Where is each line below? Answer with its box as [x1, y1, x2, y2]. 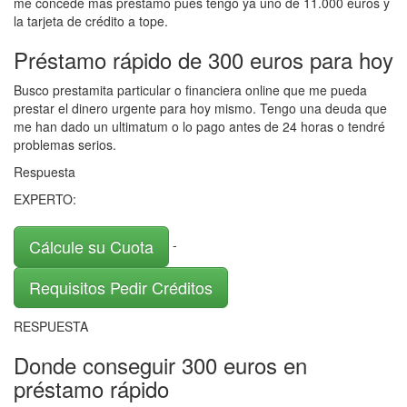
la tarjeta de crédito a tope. [14, 12, 168, 30]
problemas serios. [14, 135, 116, 154]
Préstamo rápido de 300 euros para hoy [14, 44, 393, 75]
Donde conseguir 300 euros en [14, 349, 307, 381]
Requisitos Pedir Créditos [29, 275, 213, 299]
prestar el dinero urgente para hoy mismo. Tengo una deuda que [14, 99, 387, 117]
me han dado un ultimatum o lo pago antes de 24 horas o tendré [14, 117, 385, 135]
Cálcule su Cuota [29, 234, 154, 258]
